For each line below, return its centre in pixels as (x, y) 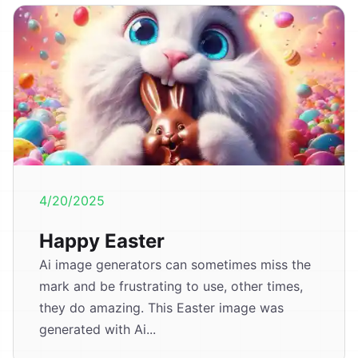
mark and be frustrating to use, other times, (171, 286)
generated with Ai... (97, 330)
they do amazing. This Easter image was (161, 308)
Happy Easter (102, 241)
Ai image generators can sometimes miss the (175, 265)
